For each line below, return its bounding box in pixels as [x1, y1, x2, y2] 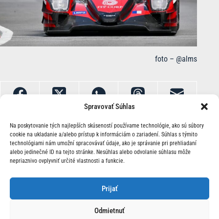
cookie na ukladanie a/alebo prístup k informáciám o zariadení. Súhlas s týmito [10, 131, 197, 138]
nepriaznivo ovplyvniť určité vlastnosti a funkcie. [10, 157, 125, 164]
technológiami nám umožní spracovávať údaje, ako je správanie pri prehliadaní [10, 140, 197, 147]
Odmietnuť [94, 206, 125, 215]
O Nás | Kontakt [74, 179, 124, 188]
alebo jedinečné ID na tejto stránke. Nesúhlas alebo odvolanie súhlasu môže [10, 149, 191, 155]
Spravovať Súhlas [84, 102, 135, 111]
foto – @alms [155, 54, 197, 64]
